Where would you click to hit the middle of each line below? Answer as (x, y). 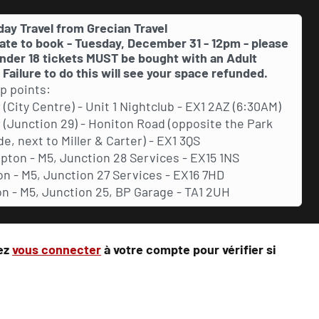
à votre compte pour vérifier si (189, 250)
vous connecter (57, 250)
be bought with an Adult (188, 58)
